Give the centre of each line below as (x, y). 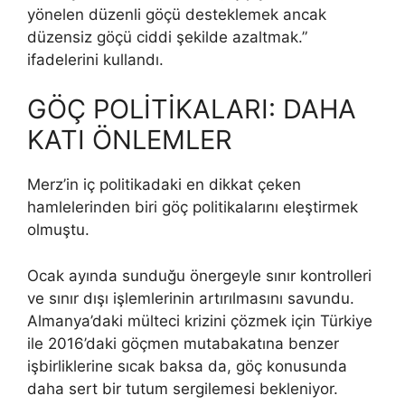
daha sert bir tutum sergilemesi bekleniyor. (183, 388)
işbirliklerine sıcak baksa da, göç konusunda (187, 366)
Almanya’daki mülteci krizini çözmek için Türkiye (200, 320)
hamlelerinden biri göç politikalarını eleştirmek (193, 207)
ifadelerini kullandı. (95, 59)
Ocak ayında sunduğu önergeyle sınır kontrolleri (199, 275)
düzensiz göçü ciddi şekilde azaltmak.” (167, 37)
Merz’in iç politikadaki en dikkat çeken (164, 185)
